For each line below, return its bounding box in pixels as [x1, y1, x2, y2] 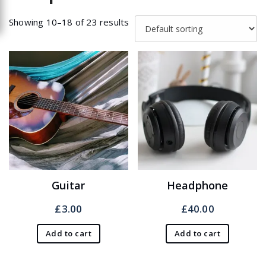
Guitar [52, 178, 85, 193]
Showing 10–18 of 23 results [9, 15, 129, 28]
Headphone [166, 178, 229, 193]
